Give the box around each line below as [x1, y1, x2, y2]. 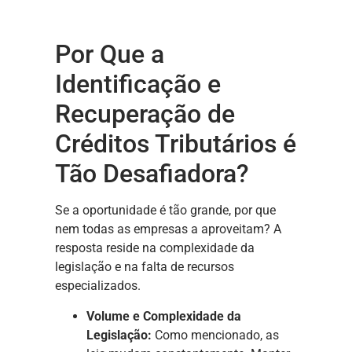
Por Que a [55, 39, 164, 70]
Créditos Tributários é [55, 129, 296, 159]
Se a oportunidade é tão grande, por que [55, 203, 276, 218]
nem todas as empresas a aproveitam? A [55, 222, 281, 237]
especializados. [55, 278, 141, 294]
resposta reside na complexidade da [55, 240, 255, 256]
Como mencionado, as [152, 327, 279, 343]
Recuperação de [55, 99, 235, 130]
